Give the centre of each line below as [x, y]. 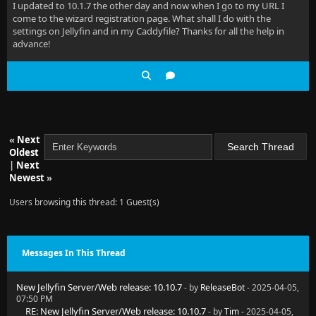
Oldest [24, 152]
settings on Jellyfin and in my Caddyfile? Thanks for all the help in [148, 31]
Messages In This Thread [74, 253]
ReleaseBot [223, 287]
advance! [32, 44]
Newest [27, 178]
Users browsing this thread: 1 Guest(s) [84, 202]
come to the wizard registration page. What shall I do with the [142, 18]
